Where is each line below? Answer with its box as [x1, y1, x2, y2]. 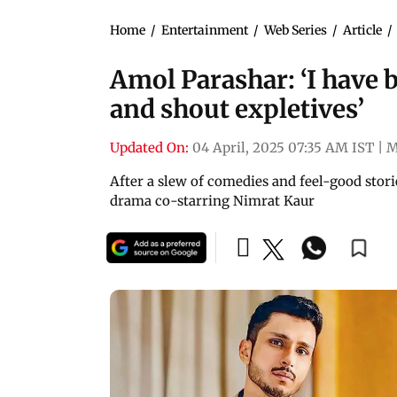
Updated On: [110, 138, 189, 156]
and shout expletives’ [110, 92, 364, 125]
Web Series [264, 21, 327, 38]
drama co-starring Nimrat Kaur [110, 191, 315, 209]
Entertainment [161, 21, 248, 38]
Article [343, 21, 382, 38]
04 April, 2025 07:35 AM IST [192, 138, 374, 156]
